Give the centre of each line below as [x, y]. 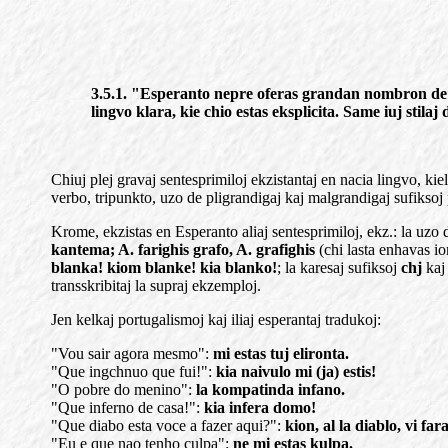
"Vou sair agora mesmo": [132, 353]
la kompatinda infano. [270, 389]
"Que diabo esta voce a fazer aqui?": [168, 425]
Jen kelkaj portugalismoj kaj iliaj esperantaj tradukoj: [216, 319]
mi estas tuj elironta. [281, 353]
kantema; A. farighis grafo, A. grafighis [183, 249]
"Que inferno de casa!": [127, 407]
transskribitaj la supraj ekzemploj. [156, 285]
